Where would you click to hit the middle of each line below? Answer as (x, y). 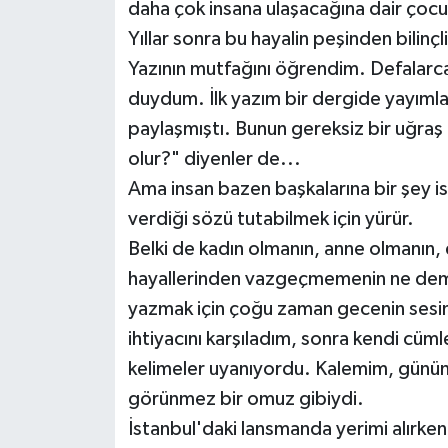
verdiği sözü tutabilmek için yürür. (270, 219)
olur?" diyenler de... (214, 159)
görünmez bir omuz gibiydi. (245, 399)
